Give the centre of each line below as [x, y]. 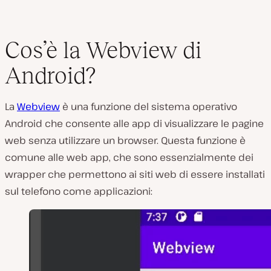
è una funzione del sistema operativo [149, 106]
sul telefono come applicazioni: [79, 191]
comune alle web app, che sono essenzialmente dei [129, 157]
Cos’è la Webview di [103, 50]
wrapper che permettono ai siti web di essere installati [135, 174]
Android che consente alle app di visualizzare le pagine [134, 123]
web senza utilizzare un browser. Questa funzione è [125, 140]
